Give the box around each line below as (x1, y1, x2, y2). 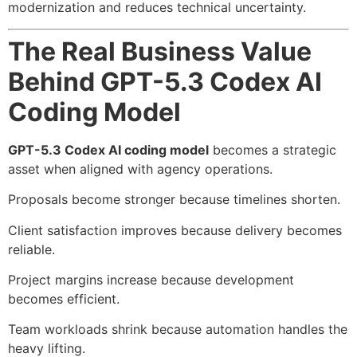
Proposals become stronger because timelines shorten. (8, 191, 340, 208)
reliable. (8, 241, 55, 257)
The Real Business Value (8, 35, 312, 67)
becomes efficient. (8, 291, 120, 308)
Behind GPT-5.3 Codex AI (8, 65, 322, 97)
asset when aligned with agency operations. (8, 160, 273, 177)
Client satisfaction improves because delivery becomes (8, 222, 342, 238)
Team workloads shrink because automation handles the (8, 321, 347, 338)
